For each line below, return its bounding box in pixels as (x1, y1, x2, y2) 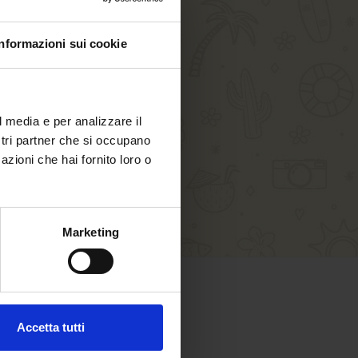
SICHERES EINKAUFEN (27, 297, 176, 319)
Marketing (62, 225, 119, 240)
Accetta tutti (17, 320, 85, 335)
